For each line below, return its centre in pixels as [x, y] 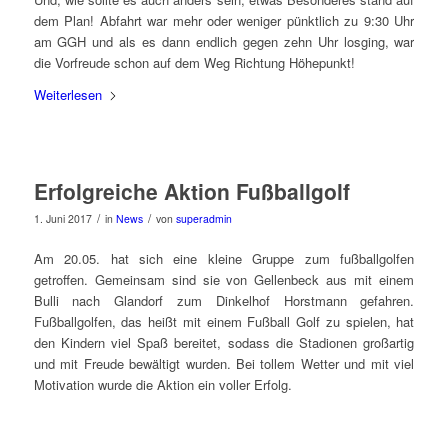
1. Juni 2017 [62, 218]
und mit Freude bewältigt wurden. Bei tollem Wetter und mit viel [224, 363]
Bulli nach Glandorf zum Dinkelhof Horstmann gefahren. [224, 300]
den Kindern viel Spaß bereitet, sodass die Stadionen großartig [224, 342]
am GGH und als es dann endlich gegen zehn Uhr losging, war [224, 41]
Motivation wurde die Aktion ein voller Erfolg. [164, 384]
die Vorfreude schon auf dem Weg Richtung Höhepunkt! [194, 62]
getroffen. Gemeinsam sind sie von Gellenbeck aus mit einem [224, 279]
